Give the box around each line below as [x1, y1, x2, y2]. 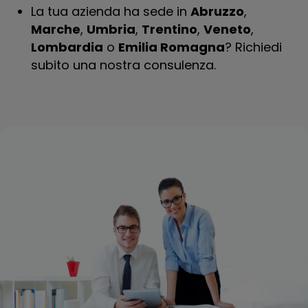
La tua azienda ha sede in [31, 3, 190, 20]
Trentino [142, 21, 197, 38]
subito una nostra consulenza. [31, 56, 216, 74]
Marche [31, 21, 80, 38]
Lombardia [31, 38, 103, 56]
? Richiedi [225, 38, 282, 56]
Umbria [87, 21, 135, 38]
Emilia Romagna [118, 38, 225, 56]
